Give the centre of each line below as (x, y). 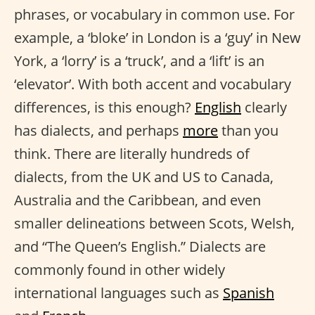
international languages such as (118, 293)
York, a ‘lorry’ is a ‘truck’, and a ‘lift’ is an (139, 61)
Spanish (249, 293)
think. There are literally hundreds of (132, 154)
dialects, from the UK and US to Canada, (144, 177)
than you (248, 131)
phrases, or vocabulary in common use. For (154, 15)
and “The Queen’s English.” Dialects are (140, 247)
